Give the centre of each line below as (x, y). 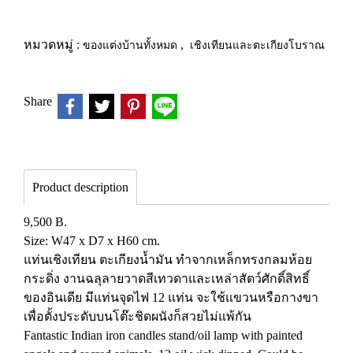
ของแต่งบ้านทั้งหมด (132, 45)
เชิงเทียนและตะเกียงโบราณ (257, 45)
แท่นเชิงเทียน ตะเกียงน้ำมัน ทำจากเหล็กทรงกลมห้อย (168, 260)
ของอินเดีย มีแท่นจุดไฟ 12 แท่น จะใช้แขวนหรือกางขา (171, 297)
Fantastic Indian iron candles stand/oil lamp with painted (163, 335)
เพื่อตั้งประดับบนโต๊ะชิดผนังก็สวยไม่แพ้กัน (137, 316)
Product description (80, 187)
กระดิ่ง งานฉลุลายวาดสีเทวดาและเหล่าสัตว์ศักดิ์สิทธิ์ (167, 279)
